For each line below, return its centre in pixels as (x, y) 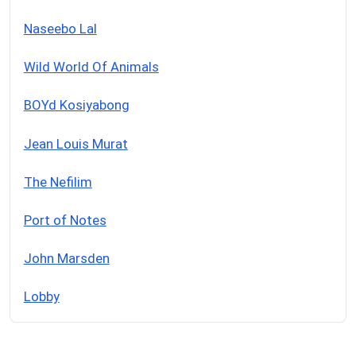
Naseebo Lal (60, 29)
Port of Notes (65, 220)
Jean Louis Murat (75, 143)
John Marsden (66, 258)
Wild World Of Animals (91, 67)
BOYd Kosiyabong (76, 105)
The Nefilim (58, 182)
